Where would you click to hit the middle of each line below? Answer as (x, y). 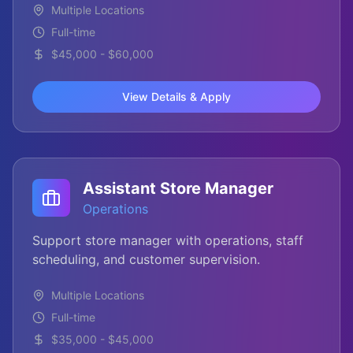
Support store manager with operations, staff (168, 240)
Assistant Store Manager (178, 188)
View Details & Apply (176, 97)
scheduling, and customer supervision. (146, 259)
